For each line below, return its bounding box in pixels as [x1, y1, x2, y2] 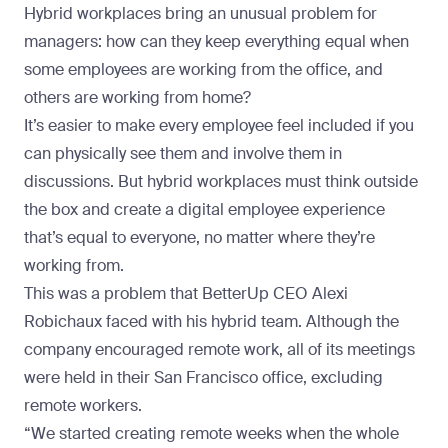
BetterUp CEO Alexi [202, 283, 348, 305]
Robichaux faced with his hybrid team [24, 311, 298, 333]
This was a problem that [24, 283, 202, 305]
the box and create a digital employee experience [24, 199, 385, 221]
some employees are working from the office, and [24, 59, 383, 81]
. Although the [298, 311, 399, 333]
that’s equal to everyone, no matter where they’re [24, 227, 375, 249]
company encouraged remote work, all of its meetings [24, 339, 415, 361]
